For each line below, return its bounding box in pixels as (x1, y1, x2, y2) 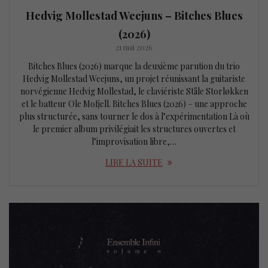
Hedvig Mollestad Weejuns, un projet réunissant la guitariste (23, 73, 245, 85)
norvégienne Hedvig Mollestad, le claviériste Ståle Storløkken (20, 86, 248, 98)
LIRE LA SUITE (105, 157, 163, 169)
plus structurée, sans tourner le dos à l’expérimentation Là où (19, 111, 249, 123)
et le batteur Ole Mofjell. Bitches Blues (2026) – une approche (21, 98, 247, 110)
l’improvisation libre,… (92, 136, 176, 148)
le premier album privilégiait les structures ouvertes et (32, 123, 236, 135)
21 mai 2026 (115, 42, 153, 53)
